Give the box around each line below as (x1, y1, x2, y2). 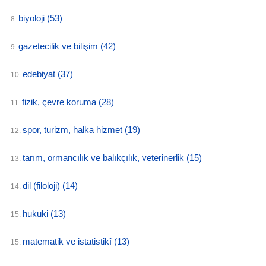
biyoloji (18, 13, 47, 23)
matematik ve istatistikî (23, 236, 114, 246)
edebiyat (23, 69, 58, 79)
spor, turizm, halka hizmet (23, 125, 125, 135)
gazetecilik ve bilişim (18, 41, 100, 51)
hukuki (23, 208, 50, 218)
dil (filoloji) (23, 180, 62, 191)
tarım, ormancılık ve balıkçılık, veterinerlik (23, 153, 186, 163)
